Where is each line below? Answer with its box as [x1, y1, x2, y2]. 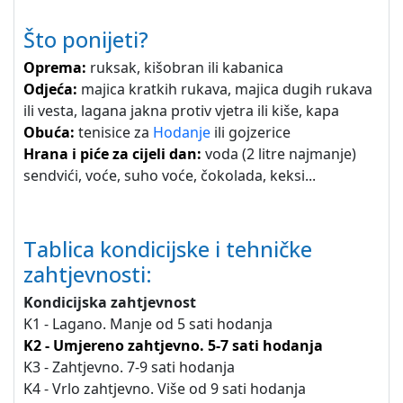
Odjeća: [23, 79, 77, 99]
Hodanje [153, 122, 210, 142]
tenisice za [75, 122, 153, 142]
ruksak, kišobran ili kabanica [86, 58, 283, 77]
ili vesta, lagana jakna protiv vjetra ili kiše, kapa [23, 101, 339, 121]
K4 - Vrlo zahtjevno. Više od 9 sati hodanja [23, 379, 306, 399]
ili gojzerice [210, 122, 291, 142]
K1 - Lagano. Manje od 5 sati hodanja [23, 314, 273, 334]
